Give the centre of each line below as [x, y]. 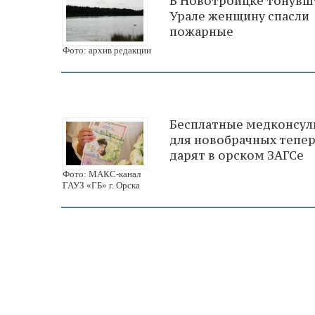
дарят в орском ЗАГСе [237, 155]
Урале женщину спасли [239, 17]
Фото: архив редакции [107, 50]
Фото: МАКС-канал [102, 174]
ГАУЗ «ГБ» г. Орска [101, 185]
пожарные [201, 32]
